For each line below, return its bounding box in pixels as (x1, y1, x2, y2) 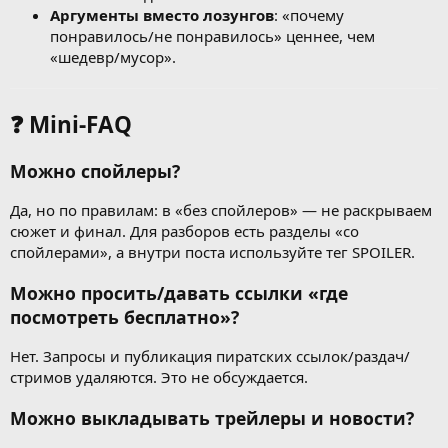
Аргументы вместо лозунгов (50, 4, 274, 25)
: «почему (274, 4, 344, 25)
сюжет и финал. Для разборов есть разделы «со (10, 221, 359, 242)
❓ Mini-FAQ (10, 108, 132, 140)
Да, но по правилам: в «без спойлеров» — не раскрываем (10, 200, 432, 221)
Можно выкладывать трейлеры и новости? (10, 405, 414, 430)
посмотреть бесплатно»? (10, 304, 239, 329)
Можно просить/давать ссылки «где (10, 280, 348, 305)
